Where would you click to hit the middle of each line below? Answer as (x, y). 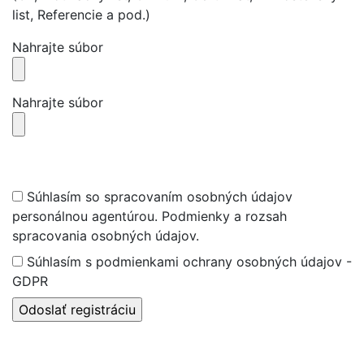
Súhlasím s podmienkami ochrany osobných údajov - (187, 261)
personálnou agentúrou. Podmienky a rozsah (149, 216)
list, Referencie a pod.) (81, 14)
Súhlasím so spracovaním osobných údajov (158, 196)
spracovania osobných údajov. (106, 235)
